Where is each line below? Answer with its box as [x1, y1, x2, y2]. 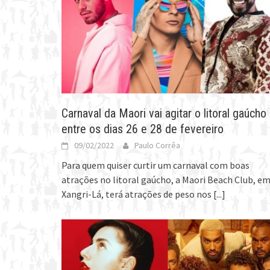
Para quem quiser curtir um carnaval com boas [61, 159, 250, 172]
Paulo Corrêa [134, 140, 180, 151]
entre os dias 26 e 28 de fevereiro [61, 122, 224, 137]
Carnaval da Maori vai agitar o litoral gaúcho [61, 106, 266, 121]
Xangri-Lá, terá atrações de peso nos [61, 188, 213, 201]
